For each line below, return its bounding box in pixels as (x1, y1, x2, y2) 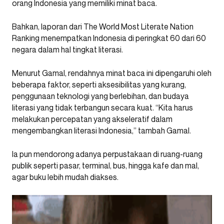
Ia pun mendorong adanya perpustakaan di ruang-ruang (12, 148, 202, 159)
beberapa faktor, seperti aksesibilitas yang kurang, (12, 79, 186, 89)
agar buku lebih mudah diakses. (12, 171, 118, 182)
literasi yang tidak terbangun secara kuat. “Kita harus (12, 102, 193, 112)
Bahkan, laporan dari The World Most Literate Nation (12, 21, 193, 31)
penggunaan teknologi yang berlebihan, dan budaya (12, 90, 189, 101)
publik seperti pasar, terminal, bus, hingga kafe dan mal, (12, 160, 199, 170)
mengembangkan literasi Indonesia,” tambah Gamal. (12, 125, 191, 135)
